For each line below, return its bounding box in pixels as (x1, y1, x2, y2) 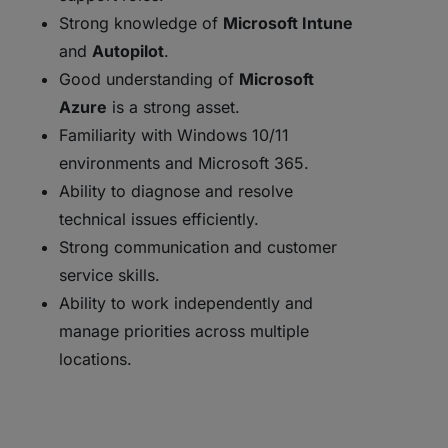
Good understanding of (59, 69, 240, 89)
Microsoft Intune (223, 13, 354, 33)
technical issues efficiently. (59, 209, 260, 229)
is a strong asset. (107, 97, 241, 117)
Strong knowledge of (59, 13, 224, 33)
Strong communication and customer (59, 237, 338, 257)
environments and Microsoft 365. (59, 153, 310, 173)
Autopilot (92, 41, 165, 61)
